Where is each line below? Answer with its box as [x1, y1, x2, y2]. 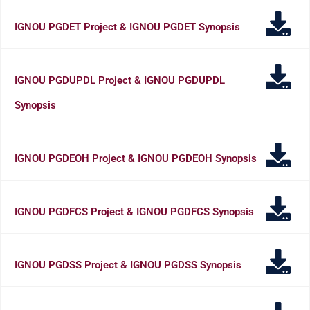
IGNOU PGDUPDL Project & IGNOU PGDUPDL [15, 73, 225, 86]
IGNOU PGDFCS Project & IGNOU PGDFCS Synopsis [15, 205, 254, 218]
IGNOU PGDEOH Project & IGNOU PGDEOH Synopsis [15, 152, 257, 165]
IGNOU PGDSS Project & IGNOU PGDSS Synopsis [15, 258, 241, 271]
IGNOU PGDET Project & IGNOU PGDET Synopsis [15, 20, 240, 33]
